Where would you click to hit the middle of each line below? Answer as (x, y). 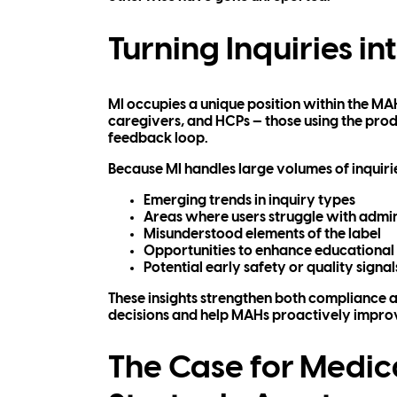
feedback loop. (158, 138)
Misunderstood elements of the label (262, 234)
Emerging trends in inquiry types (249, 200)
